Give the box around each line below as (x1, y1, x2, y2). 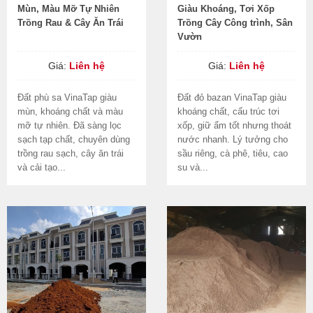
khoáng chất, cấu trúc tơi (177, 106, 279, 117)
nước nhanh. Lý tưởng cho (177, 134, 288, 145)
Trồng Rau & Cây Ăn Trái (17, 17, 124, 28)
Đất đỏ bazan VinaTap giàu (177, 92, 286, 103)
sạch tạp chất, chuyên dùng (17, 134, 130, 145)
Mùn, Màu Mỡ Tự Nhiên (17, 3, 119, 14)
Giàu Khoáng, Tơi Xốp (177, 3, 275, 14)
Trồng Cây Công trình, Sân (177, 17, 293, 28)
